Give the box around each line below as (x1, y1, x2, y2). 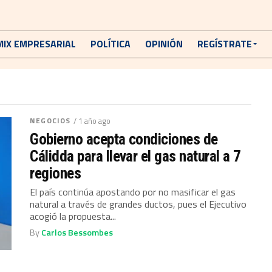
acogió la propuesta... (30, 209, 117, 223)
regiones (30, 164, 81, 182)
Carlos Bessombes (41, 226, 114, 239)
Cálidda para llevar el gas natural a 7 (30, 147, 241, 165)
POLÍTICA (90, 36, 131, 51)
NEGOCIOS (30, 115, 71, 126)
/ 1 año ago (73, 115, 111, 127)
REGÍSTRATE (197, 36, 252, 51)
